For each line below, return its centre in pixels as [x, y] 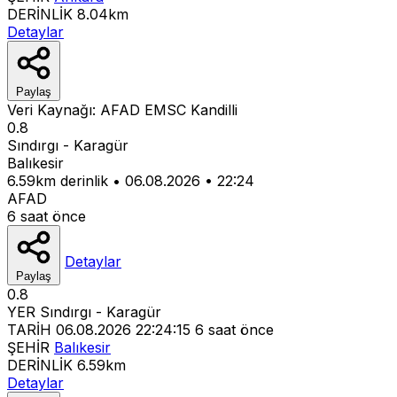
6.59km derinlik [58, 180]
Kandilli [214, 109]
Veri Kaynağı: [54, 109]
